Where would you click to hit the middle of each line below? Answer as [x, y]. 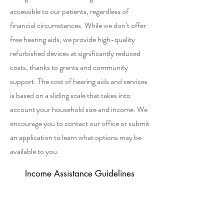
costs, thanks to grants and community [69, 67]
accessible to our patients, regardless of [69, 11]
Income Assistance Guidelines [80, 173]
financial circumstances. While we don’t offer [78, 25]
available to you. [35, 151]
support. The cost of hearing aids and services [79, 81]
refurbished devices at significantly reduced [75, 53]
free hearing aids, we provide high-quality [72, 39]
